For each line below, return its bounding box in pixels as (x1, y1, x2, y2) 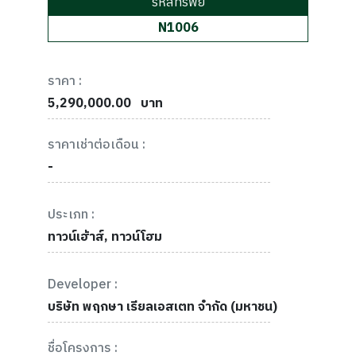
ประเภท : (48, 204, 95, 226)
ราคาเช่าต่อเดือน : (48, 134, 145, 156)
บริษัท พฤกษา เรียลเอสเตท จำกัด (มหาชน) (48, 296, 277, 318)
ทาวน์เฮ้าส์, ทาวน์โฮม (48, 226, 162, 248)
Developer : (48, 274, 118, 296)
